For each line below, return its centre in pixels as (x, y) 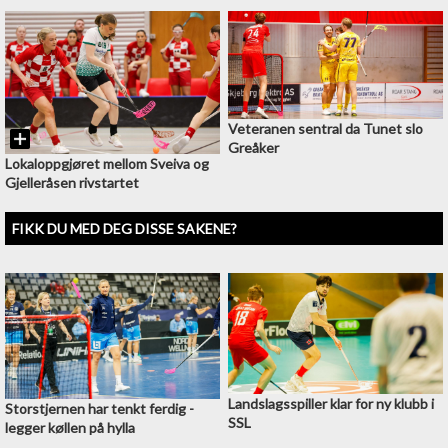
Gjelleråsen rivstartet (72, 182)
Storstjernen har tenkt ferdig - (99, 408)
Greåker (253, 148)
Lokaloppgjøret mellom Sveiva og (107, 163)
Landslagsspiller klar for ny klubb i (330, 403)
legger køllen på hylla (70, 427)
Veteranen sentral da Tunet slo (325, 129)
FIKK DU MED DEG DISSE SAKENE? (124, 228)
